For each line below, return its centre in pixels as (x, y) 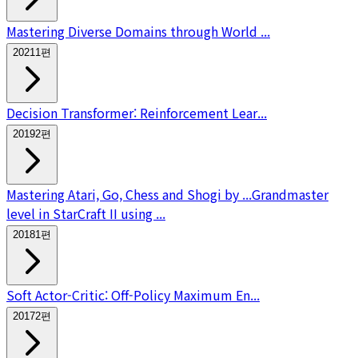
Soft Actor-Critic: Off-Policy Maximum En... (133, 294)
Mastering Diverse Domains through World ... (138, 31)
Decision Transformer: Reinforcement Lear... (137, 112)
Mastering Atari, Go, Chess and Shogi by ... (129, 194)
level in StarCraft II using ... (86, 213)
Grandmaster (290, 194)
